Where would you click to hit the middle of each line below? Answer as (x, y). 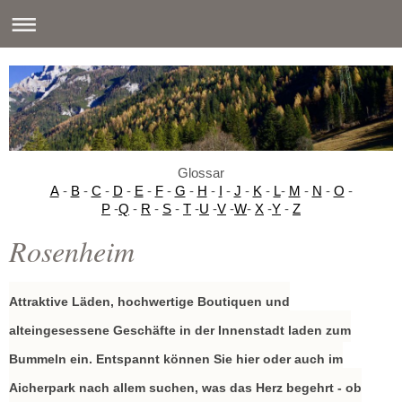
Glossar (201, 172)
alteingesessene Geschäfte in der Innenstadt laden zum (180, 330)
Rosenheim (72, 250)
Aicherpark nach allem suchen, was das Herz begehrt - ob (185, 387)
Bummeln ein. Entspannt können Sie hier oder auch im (176, 358)
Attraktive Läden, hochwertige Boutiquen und (149, 301)
